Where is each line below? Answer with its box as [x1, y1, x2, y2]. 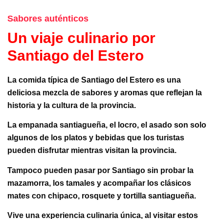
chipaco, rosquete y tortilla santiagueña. [48, 191, 198, 200]
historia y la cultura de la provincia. [7, 101, 138, 109]
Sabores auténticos [7, 14, 88, 23]
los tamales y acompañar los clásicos [53, 178, 191, 187]
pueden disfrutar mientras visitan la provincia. [7, 146, 176, 155]
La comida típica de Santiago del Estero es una [7, 76, 181, 84]
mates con [7, 191, 48, 200]
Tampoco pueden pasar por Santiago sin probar [7, 166, 187, 175]
